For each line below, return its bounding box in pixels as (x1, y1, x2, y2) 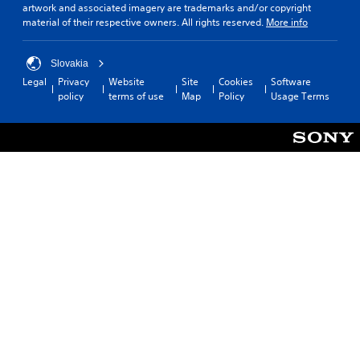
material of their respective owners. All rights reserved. (22, 15, 266, 30)
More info (266, 15, 308, 30)
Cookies (218, 75, 253, 89)
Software (270, 75, 311, 89)
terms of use (108, 89, 164, 104)
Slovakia (51, 58, 88, 70)
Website (108, 75, 145, 89)
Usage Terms (270, 89, 329, 104)
